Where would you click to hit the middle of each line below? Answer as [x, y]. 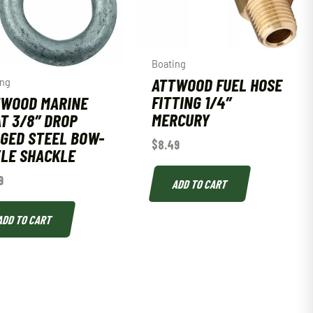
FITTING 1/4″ [191, 102]
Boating [168, 64]
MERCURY [180, 119]
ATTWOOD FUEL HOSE [217, 85]
